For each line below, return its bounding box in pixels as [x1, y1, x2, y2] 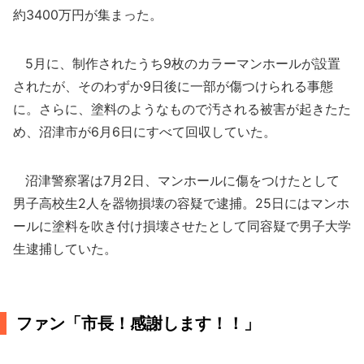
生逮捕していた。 [13, 240, 117, 257]
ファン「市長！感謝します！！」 [16, 314, 260, 333]
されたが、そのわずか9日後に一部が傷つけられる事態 [13, 78, 333, 94]
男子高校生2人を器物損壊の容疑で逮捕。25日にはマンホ [13, 195, 349, 211]
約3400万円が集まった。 [13, 6, 162, 23]
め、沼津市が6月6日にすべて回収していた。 [13, 123, 276, 140]
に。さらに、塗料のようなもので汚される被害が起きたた [13, 101, 351, 117]
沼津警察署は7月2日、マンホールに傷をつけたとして [13, 172, 340, 188]
